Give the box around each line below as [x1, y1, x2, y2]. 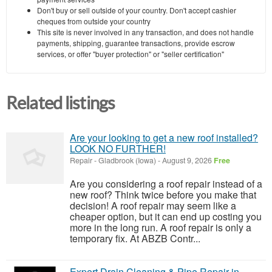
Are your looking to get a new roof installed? [70, 131, 258, 145]
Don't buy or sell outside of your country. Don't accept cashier [37, 5, 236, 16]
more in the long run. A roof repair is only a [70, 220, 251, 235]
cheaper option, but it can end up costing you [70, 209, 262, 224]
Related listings [6, 93, 115, 114]
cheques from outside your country [37, 16, 151, 27]
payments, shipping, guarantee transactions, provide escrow [37, 38, 235, 49]
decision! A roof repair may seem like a [70, 199, 236, 213]
